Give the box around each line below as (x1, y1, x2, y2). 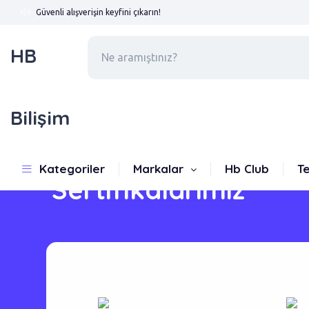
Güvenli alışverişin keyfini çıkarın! (36, 8, 161, 17)
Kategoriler (39, 161, 105, 176)
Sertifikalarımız (52, 173, 245, 206)
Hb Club (225, 161, 269, 176)
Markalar (133, 161, 187, 176)
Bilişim (10, 106, 70, 130)
